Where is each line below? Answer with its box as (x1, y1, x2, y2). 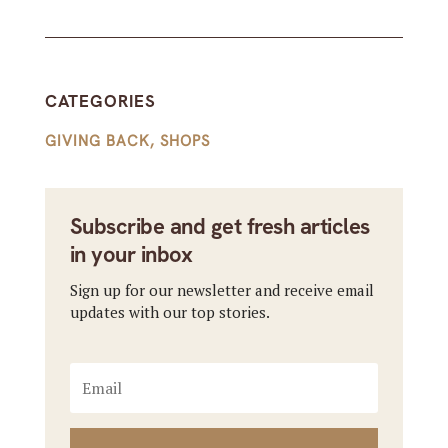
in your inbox (69, 240, 193, 269)
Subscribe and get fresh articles (69, 212, 370, 241)
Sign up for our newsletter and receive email (69, 280, 374, 300)
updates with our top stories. (69, 302, 270, 322)
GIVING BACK (44, 131, 150, 151)
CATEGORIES (44, 90, 156, 112)
